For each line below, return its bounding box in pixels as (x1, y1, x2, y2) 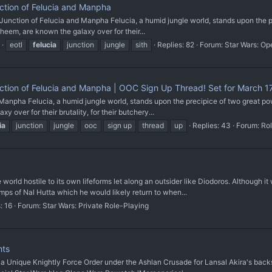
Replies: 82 (157, 40, 194, 50)
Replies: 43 (192, 120, 231, 130)
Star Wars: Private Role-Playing (42, 201, 149, 211)
